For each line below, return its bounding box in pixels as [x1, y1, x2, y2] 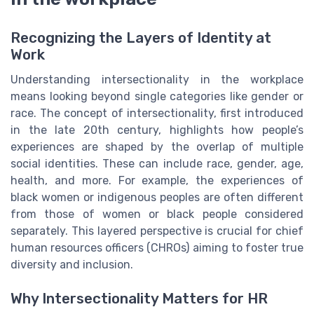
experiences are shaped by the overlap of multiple [11, 140, 303, 154]
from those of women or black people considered [11, 207, 303, 221]
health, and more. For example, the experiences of [11, 174, 303, 188]
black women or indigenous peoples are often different [11, 191, 303, 205]
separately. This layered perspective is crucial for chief [11, 224, 303, 238]
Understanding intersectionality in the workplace [11, 73, 303, 87]
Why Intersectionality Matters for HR [11, 290, 268, 308]
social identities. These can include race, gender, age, [11, 157, 303, 171]
